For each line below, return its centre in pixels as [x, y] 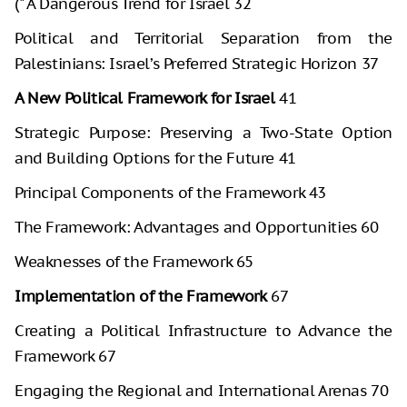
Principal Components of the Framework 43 [170, 193]
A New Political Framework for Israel [145, 99]
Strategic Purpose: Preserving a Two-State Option [203, 133]
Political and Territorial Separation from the [203, 39]
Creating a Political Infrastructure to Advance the [203, 331]
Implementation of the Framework [141, 297]
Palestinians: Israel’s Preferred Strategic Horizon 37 [197, 64]
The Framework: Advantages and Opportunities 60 [197, 228]
